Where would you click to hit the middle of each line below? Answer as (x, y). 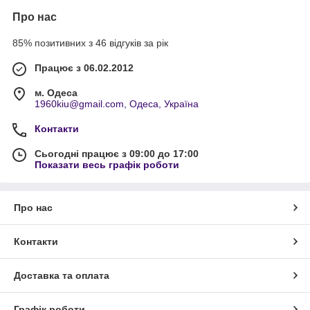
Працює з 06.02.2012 (84, 68)
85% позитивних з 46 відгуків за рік (90, 43)
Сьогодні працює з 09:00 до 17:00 (117, 154)
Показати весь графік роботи (107, 165)
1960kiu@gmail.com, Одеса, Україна (117, 104)
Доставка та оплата (62, 275)
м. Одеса (56, 93)
